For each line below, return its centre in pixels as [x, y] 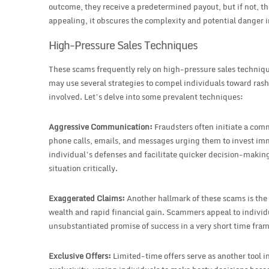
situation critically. [83, 168]
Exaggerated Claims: [87, 198]
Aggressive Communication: [101, 127]
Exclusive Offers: [80, 256]
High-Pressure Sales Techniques [123, 45]
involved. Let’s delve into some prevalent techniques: [146, 97]
